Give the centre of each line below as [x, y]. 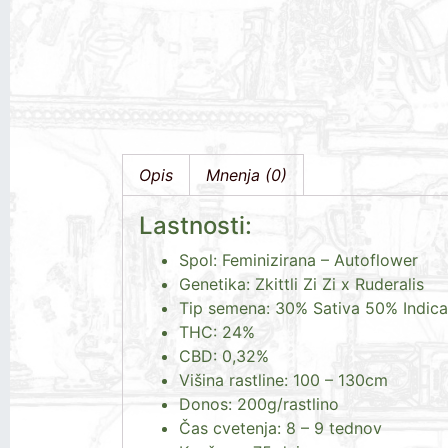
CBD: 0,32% [224, 355]
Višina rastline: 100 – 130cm [283, 379]
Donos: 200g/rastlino [259, 403]
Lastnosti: [195, 225]
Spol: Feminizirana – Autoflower [298, 259]
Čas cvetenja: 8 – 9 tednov [280, 427]
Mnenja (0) [246, 174]
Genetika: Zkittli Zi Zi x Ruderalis [301, 283]
